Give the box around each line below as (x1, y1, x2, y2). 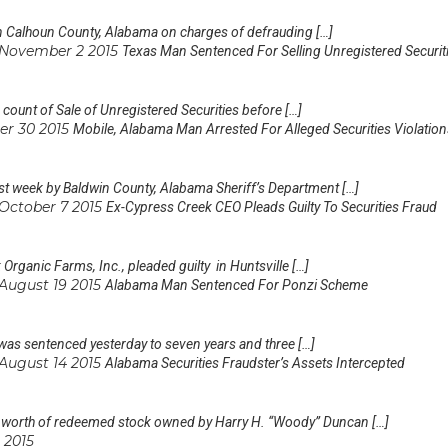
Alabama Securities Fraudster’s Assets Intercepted (105, 354, 405, 371)
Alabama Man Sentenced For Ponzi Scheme (105, 276, 368, 293)
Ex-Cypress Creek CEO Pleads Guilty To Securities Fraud (106, 198, 437, 215)
